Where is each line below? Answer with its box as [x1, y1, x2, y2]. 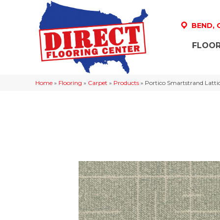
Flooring [58, 79, 82, 86]
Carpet [88, 79, 108, 86]
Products [113, 79, 139, 86]
